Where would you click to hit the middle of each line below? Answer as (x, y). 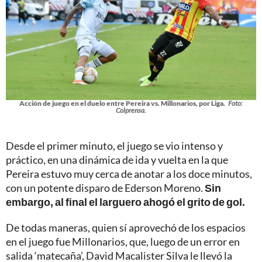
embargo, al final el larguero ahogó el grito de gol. (125, 202)
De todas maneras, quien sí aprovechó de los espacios (126, 228)
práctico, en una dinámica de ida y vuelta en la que (117, 160)
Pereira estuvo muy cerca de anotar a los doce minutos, (129, 174)
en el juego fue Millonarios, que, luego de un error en (123, 242)
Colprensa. (131, 111)
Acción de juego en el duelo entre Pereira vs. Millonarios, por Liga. (122, 104)
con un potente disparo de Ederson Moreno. (105, 188)
